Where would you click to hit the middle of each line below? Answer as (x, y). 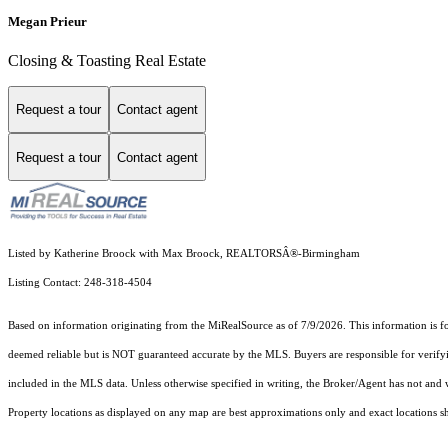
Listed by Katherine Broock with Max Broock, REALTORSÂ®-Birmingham (184, 254)
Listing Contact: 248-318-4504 (81, 283)
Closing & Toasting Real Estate (107, 60)
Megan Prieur (47, 21)
